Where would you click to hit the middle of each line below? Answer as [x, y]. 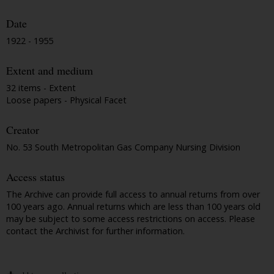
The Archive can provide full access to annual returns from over [133, 194]
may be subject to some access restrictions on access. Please [131, 218]
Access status [35, 177]
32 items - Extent [41, 87]
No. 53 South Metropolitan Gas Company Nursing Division [123, 147]
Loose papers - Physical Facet [66, 100]
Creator [23, 130]
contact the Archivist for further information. [95, 231]
